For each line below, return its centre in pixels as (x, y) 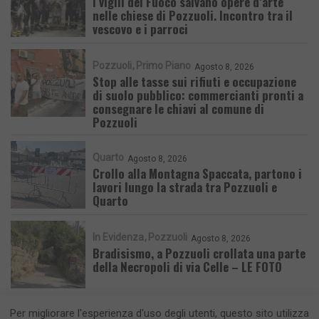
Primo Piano (163, 66)
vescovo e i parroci (140, 29)
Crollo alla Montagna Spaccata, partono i (197, 174)
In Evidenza (118, 237)
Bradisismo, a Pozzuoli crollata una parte (199, 253)
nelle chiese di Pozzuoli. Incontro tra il (193, 16)
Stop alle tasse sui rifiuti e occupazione (194, 82)
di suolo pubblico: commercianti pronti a (198, 95)
